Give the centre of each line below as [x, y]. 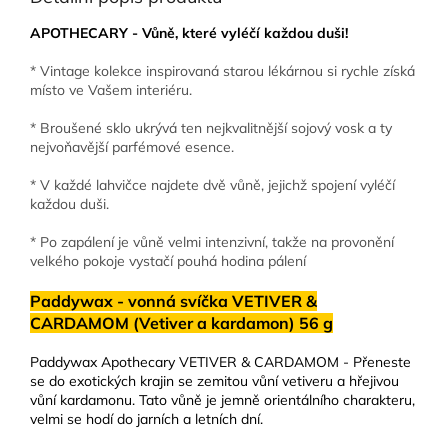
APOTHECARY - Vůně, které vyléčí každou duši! [189, 33]
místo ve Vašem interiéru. [111, 90]
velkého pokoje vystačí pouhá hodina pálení [168, 261]
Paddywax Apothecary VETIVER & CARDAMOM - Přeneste [220, 362]
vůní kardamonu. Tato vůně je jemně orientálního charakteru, [222, 400]
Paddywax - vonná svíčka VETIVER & [173, 301]
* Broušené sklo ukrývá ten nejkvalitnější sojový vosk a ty [211, 128]
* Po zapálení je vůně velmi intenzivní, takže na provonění [212, 242]
